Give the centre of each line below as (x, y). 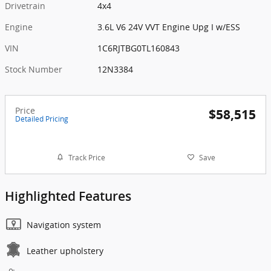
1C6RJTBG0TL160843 (139, 48)
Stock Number (34, 70)
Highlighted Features (68, 197)
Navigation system (64, 225)
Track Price (87, 157)
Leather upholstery (65, 251)
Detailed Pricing (42, 119)
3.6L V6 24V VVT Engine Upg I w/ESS (169, 27)
